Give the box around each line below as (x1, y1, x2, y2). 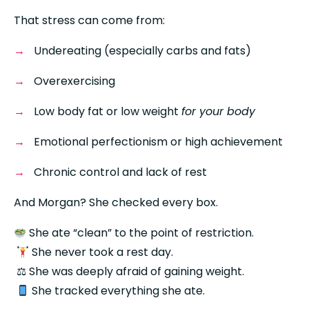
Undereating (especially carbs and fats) (33, 43, 251, 59)
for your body (181, 103, 255, 120)
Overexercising (33, 73, 115, 90)
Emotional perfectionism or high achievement (33, 134, 283, 150)
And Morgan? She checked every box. (14, 195, 218, 211)
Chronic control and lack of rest (33, 164, 207, 181)
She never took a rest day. (29, 244, 174, 261)
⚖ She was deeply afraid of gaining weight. (17, 263, 244, 280)
